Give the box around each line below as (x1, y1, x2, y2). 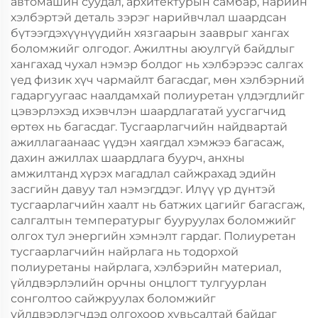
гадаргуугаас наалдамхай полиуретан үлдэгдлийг (11, 89, 305, 102)
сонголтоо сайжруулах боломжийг (11, 292, 216, 305)
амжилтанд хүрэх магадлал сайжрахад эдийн (11, 167, 276, 180)
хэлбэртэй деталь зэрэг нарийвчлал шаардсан (11, 11, 287, 24)
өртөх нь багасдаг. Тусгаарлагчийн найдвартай (11, 120, 287, 133)
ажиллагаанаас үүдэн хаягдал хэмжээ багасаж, (11, 136, 284, 149)
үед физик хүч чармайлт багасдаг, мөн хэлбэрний (11, 73, 305, 87)
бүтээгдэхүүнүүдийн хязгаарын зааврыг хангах (11, 26, 289, 40)
